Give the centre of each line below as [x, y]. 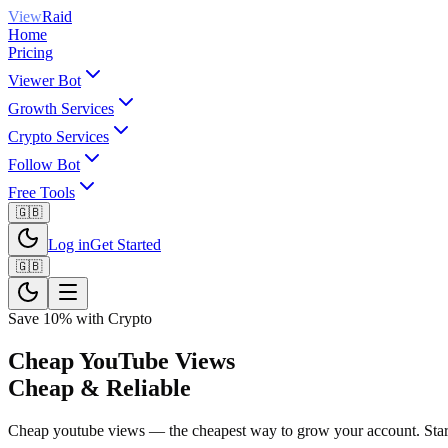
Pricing [30, 52]
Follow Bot [44, 164]
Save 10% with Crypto [80, 318]
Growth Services [61, 108]
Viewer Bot [44, 80]
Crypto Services [58, 136]
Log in [69, 244]
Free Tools [41, 192]
